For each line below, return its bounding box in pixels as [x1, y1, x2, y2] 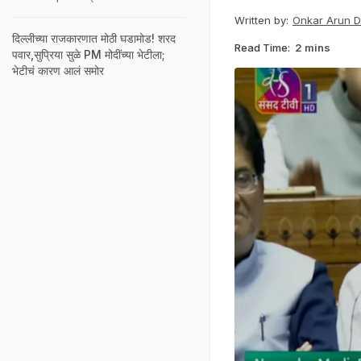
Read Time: [234, 40, 290, 54]
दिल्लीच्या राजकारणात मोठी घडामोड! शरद [12, 31, 176, 45]
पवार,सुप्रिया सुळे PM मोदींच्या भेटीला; [12, 48, 165, 61]
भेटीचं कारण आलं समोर [12, 64, 104, 77]
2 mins [295, 40, 330, 54]
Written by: [234, 14, 288, 27]
